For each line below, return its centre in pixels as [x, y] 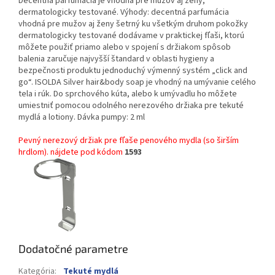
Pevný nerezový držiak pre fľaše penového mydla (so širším [129, 141]
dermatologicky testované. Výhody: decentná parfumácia [124, 13]
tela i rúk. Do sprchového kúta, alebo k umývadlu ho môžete [128, 94]
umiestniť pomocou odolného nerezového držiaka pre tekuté [131, 106]
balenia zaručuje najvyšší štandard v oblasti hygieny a [116, 59]
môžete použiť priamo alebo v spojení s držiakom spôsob [125, 48]
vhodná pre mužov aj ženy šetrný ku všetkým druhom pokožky [133, 24]
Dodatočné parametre [73, 249]
